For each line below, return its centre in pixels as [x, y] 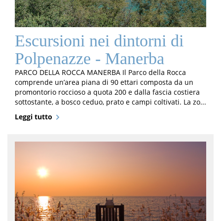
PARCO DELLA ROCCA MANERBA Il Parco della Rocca [100, 73]
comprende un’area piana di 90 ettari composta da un [104, 82]
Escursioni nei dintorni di [99, 41]
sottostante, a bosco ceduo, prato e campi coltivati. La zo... [110, 102]
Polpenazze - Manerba [90, 59]
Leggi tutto [34, 117]
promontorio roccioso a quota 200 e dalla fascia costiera [107, 92]
